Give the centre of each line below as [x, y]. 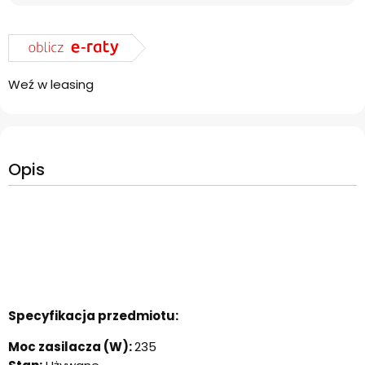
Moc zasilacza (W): [71, 346]
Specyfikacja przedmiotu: [93, 315]
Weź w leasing [51, 85]
